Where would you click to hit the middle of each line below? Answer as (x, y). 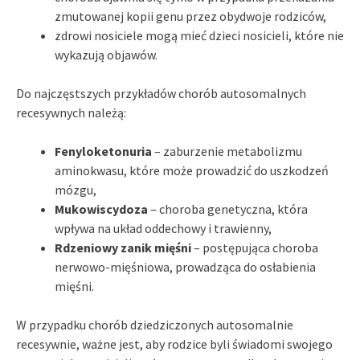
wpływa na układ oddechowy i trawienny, (163, 228)
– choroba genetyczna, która (228, 209)
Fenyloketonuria (103, 151)
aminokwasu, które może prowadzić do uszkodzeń (192, 170)
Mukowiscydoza (101, 209)
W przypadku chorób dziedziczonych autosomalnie (155, 324)
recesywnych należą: (71, 112)
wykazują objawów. (106, 54)
